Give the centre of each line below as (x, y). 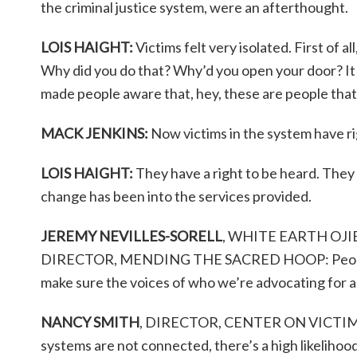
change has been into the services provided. (176, 196)
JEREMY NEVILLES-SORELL (131, 235)
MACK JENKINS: (94, 133)
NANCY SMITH (90, 322)
